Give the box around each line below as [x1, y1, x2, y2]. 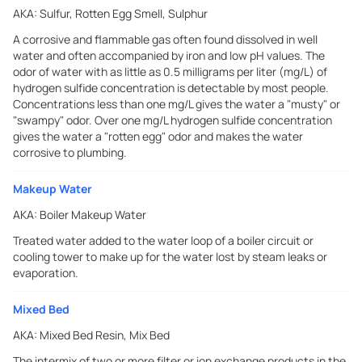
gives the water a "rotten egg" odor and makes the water [13, 128, 303, 144]
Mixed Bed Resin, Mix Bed [40, 327, 170, 343]
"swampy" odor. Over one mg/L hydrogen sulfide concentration [13, 112, 332, 128]
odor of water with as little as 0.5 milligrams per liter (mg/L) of [13, 64, 327, 79]
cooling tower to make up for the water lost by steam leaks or [13, 249, 327, 264]
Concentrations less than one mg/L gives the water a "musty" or [13, 96, 340, 112]
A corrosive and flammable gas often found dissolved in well [13, 32, 318, 47]
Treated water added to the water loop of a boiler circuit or [13, 233, 314, 248]
